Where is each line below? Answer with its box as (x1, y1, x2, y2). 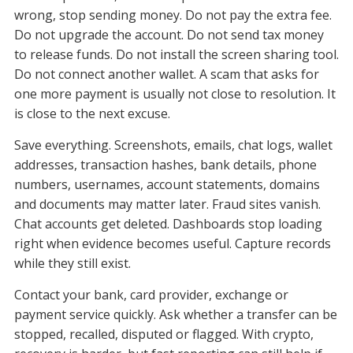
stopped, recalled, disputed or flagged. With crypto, (13, 325, 314, 344)
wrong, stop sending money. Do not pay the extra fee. (13, 6, 332, 24)
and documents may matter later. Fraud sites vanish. (13, 195, 321, 214)
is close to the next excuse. (13, 105, 170, 123)
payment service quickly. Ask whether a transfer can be (13, 306, 337, 324)
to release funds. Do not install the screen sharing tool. (13, 46, 339, 64)
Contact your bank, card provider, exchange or (13, 286, 288, 304)
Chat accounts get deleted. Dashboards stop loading (13, 215, 322, 233)
